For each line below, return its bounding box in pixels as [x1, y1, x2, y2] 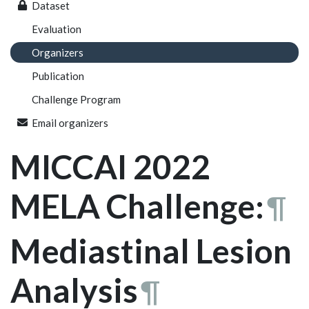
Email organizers [31, 116, 108, 129]
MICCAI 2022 [10, 146, 210, 186]
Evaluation [31, 22, 81, 35]
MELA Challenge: [10, 186, 264, 226]
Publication [31, 69, 84, 82]
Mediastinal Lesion [10, 230, 292, 270]
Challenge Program [31, 92, 121, 106]
